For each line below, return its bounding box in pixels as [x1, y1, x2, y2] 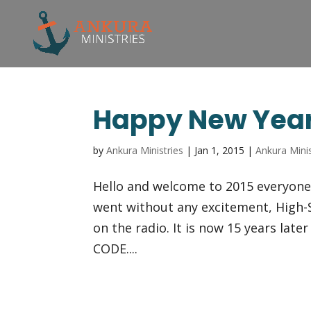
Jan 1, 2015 [194, 144, 245, 157]
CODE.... [93, 240, 138, 257]
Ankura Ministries [106, 144, 184, 157]
